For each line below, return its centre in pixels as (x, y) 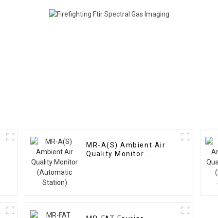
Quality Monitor (115, 154)
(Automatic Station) (124, 163)
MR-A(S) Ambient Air (126, 145)
